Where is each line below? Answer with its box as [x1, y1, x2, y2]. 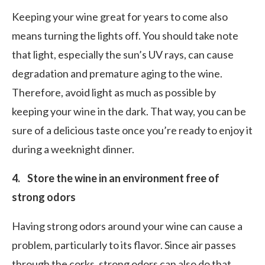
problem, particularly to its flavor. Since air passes [12, 238, 236, 251]
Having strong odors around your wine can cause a [12, 219, 243, 232]
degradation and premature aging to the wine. [12, 67, 222, 80]
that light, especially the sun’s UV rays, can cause [12, 48, 234, 61]
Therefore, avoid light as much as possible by [12, 86, 216, 99]
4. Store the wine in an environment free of [12, 172, 219, 185]
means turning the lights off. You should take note [12, 29, 238, 42]
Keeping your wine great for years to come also [12, 10, 228, 23]
